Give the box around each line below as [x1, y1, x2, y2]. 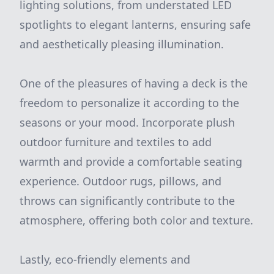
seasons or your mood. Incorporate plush [20, 115, 235, 130]
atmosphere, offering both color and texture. [20, 213, 253, 228]
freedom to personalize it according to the [20, 95, 239, 110]
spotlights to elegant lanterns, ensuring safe [20, 17, 251, 32]
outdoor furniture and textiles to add [20, 135, 212, 149]
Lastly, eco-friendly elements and [20, 252, 190, 267]
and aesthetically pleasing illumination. [20, 37, 224, 51]
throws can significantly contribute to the [20, 193, 235, 208]
